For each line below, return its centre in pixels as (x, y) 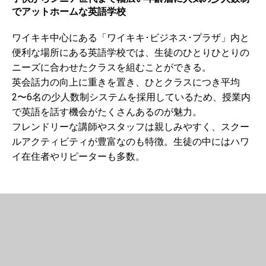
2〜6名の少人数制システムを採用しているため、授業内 (131, 97)
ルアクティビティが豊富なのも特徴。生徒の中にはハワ (131, 142)
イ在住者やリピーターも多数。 (78, 156)
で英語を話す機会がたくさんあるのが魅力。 (107, 112)
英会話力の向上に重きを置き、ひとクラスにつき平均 (126, 82)
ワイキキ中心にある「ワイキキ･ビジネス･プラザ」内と (131, 38)
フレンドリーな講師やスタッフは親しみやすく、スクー (131, 127)
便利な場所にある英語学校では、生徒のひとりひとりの (131, 53)
